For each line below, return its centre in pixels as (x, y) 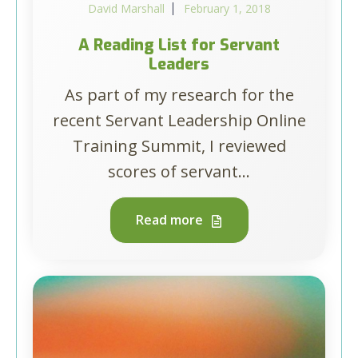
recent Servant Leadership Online (179, 120)
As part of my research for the (179, 95)
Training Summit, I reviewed (179, 146)
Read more (171, 220)
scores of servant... (179, 171)
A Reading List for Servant (179, 45)
